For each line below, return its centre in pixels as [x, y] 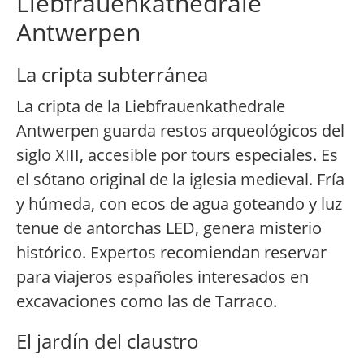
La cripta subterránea [112, 75]
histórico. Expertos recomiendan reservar [171, 253]
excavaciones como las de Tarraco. [147, 301]
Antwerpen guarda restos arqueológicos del [180, 131]
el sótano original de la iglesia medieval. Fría [180, 180]
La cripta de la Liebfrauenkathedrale [151, 106]
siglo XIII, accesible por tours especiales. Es [177, 155]
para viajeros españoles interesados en [162, 277]
